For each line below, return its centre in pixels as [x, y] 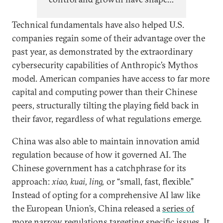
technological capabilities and [105, 80]
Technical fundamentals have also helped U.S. [98, 25]
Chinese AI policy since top [102, 13]
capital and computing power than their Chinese [105, 92]
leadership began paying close [106, 26]
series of [178, 209]
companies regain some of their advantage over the [109, 38]
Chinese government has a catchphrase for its [99, 168]
